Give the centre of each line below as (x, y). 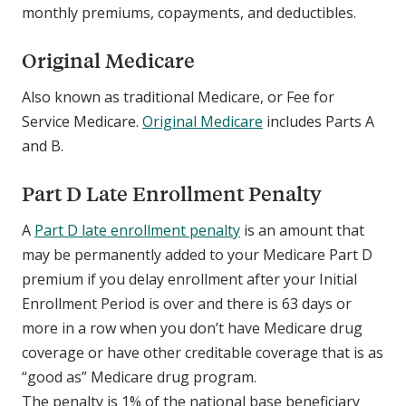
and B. (46, 146)
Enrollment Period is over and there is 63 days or (187, 304)
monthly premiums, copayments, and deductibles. (191, 13)
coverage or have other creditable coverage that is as (203, 353)
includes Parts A (319, 122)
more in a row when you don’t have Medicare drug (192, 329)
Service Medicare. (82, 122)
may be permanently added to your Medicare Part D (197, 255)
